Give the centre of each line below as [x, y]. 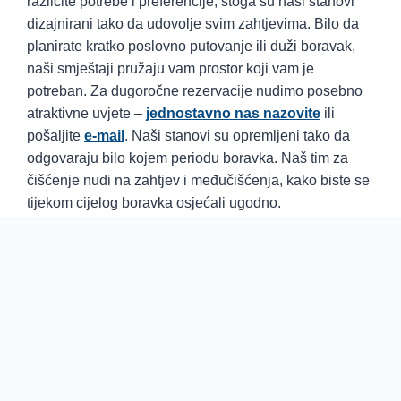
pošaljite [55, 135]
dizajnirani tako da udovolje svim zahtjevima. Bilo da [193, 23]
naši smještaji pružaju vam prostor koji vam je [171, 68]
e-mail [104, 135]
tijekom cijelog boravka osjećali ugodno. [154, 202]
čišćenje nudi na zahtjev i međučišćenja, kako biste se [198, 180]
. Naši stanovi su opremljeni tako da [237, 135]
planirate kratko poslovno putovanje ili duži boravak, [191, 46]
